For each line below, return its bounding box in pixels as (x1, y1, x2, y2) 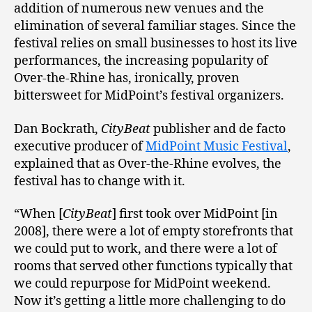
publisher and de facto (150, 120, 286, 137)
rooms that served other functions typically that (14, 258, 292, 275)
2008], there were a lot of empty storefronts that (14, 224, 293, 240)
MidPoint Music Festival (146, 138, 288, 155)
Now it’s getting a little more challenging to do (14, 293, 286, 310)
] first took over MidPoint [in (112, 206, 278, 223)
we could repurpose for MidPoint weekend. (14, 276, 271, 292)
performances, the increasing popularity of (14, 53, 268, 70)
